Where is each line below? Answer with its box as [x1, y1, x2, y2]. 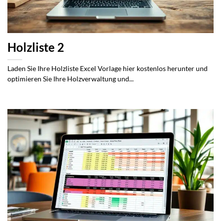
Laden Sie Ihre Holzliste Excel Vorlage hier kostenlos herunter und [7, 65, 208, 73]
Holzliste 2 [7, 40, 64, 55]
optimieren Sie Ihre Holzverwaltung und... [7, 75, 134, 83]
